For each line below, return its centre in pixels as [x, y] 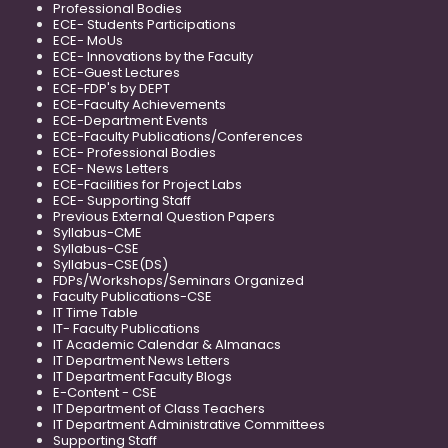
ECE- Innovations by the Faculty [153, 57]
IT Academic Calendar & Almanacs [167, 345]
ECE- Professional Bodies [134, 153]
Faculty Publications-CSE [132, 297]
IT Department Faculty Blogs [142, 377]
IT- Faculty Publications [126, 329]
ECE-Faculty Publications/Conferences [178, 137]
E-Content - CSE [105, 393]
